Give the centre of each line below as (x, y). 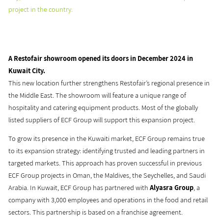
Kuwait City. (27, 70)
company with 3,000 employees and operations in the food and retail (108, 200)
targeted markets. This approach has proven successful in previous (105, 163)
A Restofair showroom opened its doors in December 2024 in (101, 58)
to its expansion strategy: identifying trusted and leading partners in (107, 151)
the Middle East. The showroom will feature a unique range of (97, 95)
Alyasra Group (172, 188)
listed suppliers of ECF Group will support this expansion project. (102, 119)
